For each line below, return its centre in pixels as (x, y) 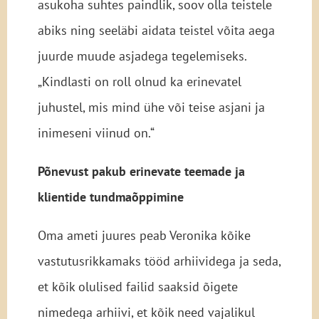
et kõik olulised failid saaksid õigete (137, 287)
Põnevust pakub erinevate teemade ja (141, 172)
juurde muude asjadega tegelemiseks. (142, 56)
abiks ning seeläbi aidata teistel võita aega (156, 31)
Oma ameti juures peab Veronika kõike (144, 236)
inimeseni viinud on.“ (96, 133)
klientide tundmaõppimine (110, 197)
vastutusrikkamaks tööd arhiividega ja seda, (159, 261)
